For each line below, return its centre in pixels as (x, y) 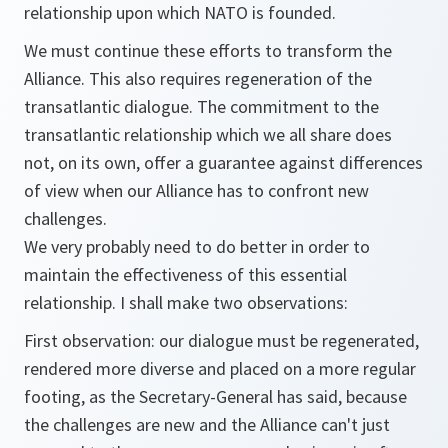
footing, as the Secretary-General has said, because (215, 396)
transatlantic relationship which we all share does (208, 134)
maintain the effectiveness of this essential (185, 274)
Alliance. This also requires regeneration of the (198, 78)
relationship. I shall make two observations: (186, 302)
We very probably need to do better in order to (197, 246)
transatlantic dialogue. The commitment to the (201, 106)
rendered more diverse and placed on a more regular (220, 368)
